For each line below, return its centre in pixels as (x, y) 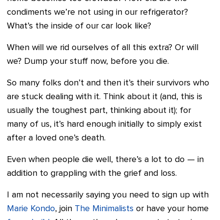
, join (65, 209)
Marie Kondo (31, 209)
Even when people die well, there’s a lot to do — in (105, 160)
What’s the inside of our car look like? (79, 26)
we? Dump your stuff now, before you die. (88, 62)
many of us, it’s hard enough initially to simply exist (104, 124)
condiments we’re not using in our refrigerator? (97, 13)
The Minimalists (104, 209)
